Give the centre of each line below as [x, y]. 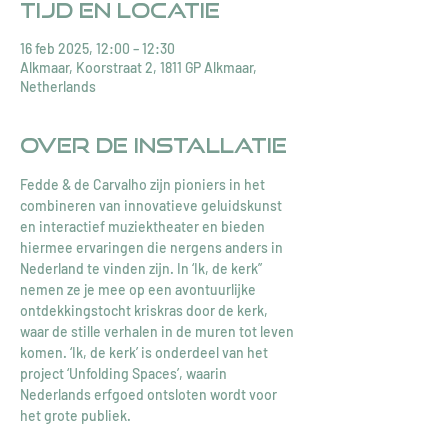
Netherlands [58, 86]
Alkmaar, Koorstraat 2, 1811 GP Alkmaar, [138, 67]
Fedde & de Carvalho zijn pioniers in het [144, 184]
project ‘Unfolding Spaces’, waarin [125, 373]
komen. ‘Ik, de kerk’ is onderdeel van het [145, 352]
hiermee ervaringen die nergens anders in [153, 247]
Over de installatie [153, 145]
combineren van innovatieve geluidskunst [152, 205]
